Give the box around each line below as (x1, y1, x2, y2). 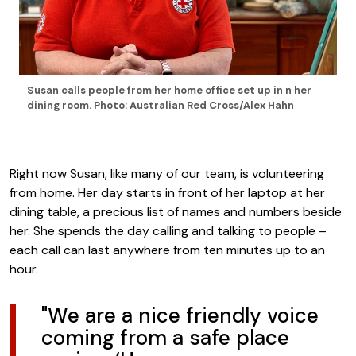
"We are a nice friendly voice (41, 301, 319, 329)
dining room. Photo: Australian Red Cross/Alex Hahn (26, 99, 294, 113)
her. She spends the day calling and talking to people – (10, 222, 327, 239)
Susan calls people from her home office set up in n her (26, 83, 311, 98)
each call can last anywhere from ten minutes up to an (10, 241, 325, 258)
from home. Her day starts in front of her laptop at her (10, 184, 325, 201)
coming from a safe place (41, 323, 289, 351)
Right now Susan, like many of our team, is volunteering (10, 164, 324, 182)
